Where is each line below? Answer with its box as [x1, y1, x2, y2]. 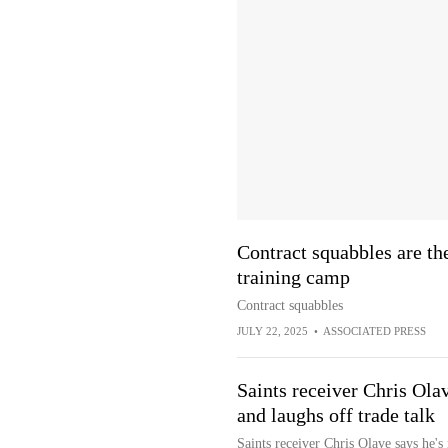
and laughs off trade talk [236, 404, 435, 426]
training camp [236, 266, 350, 288]
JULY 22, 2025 [236, 325, 308, 337]
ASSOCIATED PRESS [322, 325, 426, 337]
